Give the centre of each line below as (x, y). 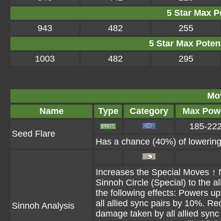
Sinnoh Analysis (43, 206)
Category (149, 111)
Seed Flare (34, 134)
